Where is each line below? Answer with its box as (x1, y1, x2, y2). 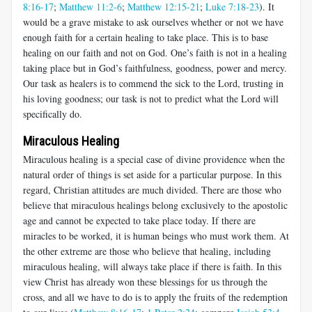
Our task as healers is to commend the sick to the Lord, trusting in (23, 76, 283, 90)
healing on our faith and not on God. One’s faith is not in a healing (23, 45, 287, 59)
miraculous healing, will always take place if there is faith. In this (23, 259, 281, 273)
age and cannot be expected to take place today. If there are (23, 213, 256, 227)
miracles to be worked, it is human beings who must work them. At (23, 228, 289, 242)
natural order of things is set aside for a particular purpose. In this (23, 167, 281, 181)
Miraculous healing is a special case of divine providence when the (23, 152, 285, 166)
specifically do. (23, 107, 82, 120)
